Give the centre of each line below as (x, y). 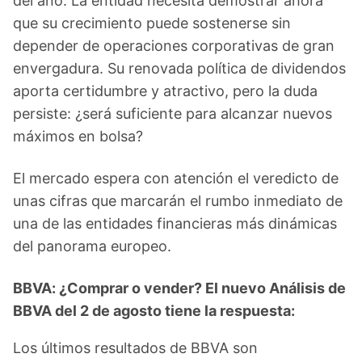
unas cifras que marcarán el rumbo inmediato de (178, 201)
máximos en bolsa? (78, 136)
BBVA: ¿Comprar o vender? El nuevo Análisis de (179, 288)
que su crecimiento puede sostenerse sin (152, 23)
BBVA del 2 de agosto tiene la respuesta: (154, 311)
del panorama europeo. (92, 246)
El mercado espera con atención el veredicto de (176, 178)
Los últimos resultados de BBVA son (135, 348)
